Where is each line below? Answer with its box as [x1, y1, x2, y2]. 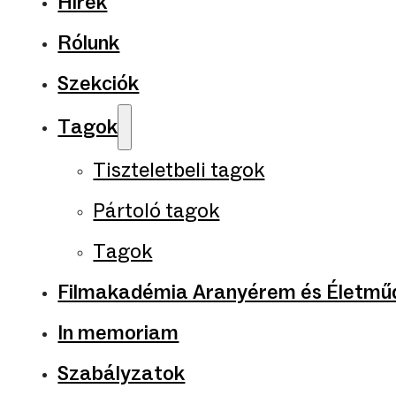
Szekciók [57, 71, 140, 98]
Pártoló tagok [93, 198, 220, 225]
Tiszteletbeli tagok [93, 157, 265, 185]
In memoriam [57, 320, 179, 347]
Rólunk [57, 30, 120, 57]
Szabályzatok [57, 361, 186, 388]
